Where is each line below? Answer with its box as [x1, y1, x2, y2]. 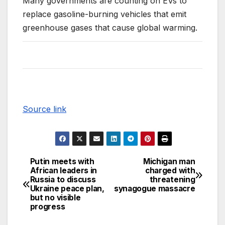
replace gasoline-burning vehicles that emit [23, 9, 186, 20]
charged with [145, 166, 195, 176]
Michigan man [143, 157, 195, 167]
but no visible [30, 193, 81, 203]
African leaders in [30, 166, 97, 176]
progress [30, 202, 65, 212]
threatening [149, 175, 195, 185]
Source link [23, 103, 66, 114]
